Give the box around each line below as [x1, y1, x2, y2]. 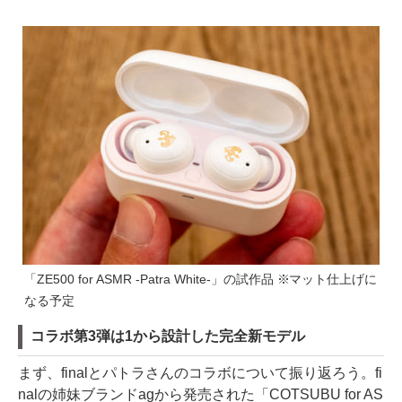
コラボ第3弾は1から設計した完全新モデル [31, 328, 305, 344]
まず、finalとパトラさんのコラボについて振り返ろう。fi [18, 364, 382, 380]
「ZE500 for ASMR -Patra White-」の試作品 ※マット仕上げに [24, 271, 378, 286]
